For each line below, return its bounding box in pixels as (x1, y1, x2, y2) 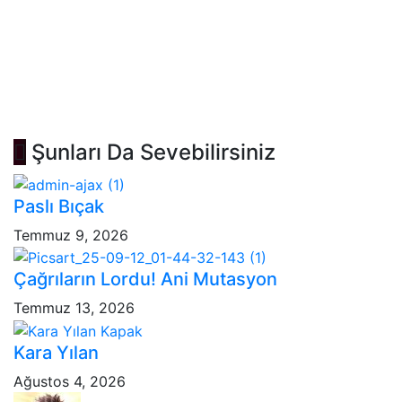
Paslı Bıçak (13, 195, 104, 217)
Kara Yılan (13, 342, 99, 364)
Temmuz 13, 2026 (13, 299, 135, 318)
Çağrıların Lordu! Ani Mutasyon (13, 268, 277, 291)
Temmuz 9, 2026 (13, 225, 128, 244)
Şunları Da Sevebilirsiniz (26, 139, 275, 166)
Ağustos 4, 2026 (13, 372, 126, 391)
